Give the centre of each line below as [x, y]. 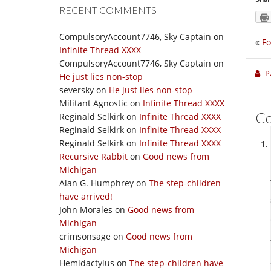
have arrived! [86, 196]
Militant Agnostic [93, 103]
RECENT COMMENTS [108, 10]
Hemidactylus [87, 263]
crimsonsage [85, 236]
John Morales [86, 210]
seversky [77, 90]
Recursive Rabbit [93, 156]
